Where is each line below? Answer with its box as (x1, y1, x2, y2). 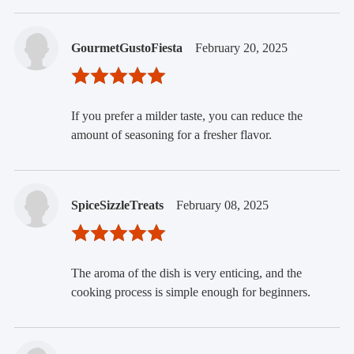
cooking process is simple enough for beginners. (70, 285, 311, 299)
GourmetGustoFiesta (70, 41, 183, 55)
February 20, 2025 (194, 41, 288, 55)
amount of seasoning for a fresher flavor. (70, 128, 272, 142)
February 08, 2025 (175, 198, 269, 213)
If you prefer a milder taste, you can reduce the (70, 109, 303, 123)
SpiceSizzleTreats (70, 198, 164, 213)
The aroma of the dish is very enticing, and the (70, 266, 302, 281)
